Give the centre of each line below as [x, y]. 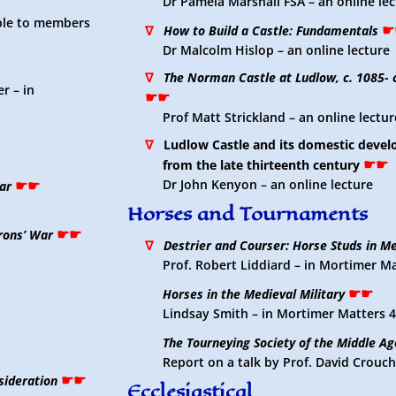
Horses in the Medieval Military [253, 294]
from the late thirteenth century [261, 165]
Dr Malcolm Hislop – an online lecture [276, 50]
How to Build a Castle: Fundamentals [270, 30]
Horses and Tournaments [247, 214]
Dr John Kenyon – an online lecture [267, 184]
